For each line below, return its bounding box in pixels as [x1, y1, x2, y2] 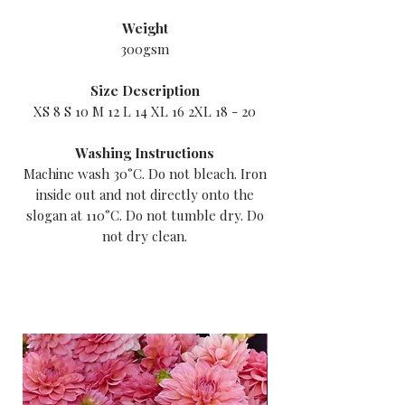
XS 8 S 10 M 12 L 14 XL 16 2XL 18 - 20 [33, 102, 256, 121]
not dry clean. [102, 227, 187, 246]
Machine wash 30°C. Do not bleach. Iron [23, 165, 267, 184]
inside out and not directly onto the [35, 185, 254, 204]
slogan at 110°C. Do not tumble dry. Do [25, 206, 264, 225]
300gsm [120, 40, 169, 59]
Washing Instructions [75, 144, 214, 163]
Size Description [89, 81, 200, 100]
